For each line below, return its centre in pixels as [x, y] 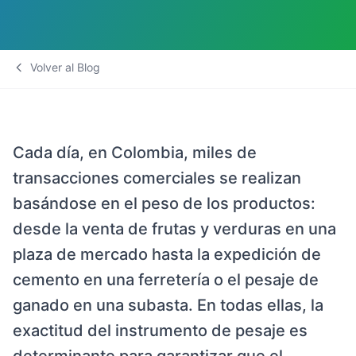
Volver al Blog [65, 67]
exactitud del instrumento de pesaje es [160, 331]
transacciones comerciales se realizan [157, 178]
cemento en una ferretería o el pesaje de [166, 280]
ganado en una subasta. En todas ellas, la [168, 305]
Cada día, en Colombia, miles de [135, 153]
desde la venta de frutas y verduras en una [174, 229]
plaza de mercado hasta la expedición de [167, 254]
